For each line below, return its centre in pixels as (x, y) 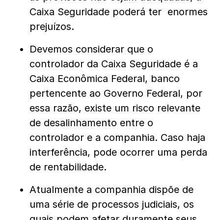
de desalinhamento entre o (91, 123)
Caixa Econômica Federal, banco (105, 79)
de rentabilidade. (68, 167)
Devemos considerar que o (91, 49)
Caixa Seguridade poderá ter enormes (119, 12)
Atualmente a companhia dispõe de (111, 190)
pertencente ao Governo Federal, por (116, 94)
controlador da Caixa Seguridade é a (114, 64)
